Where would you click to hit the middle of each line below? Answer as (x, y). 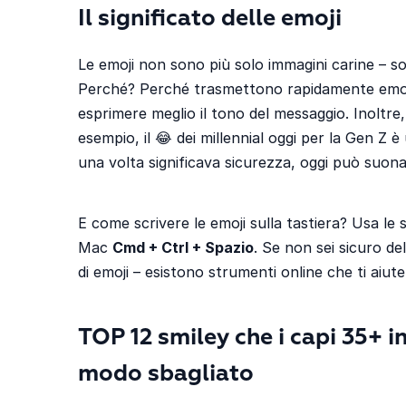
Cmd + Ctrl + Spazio (183, 247)
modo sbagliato (166, 374)
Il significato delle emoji (210, 19)
